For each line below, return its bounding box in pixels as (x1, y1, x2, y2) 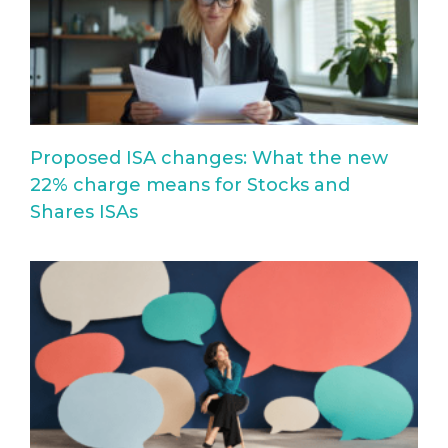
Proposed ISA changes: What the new (30, 146, 388, 169)
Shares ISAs (30, 200, 138, 223)
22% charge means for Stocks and (30, 173, 350, 196)
